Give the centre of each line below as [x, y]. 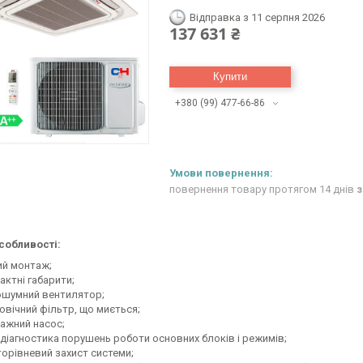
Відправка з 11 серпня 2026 [257, 17]
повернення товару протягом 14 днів [263, 190]
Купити [230, 77]
